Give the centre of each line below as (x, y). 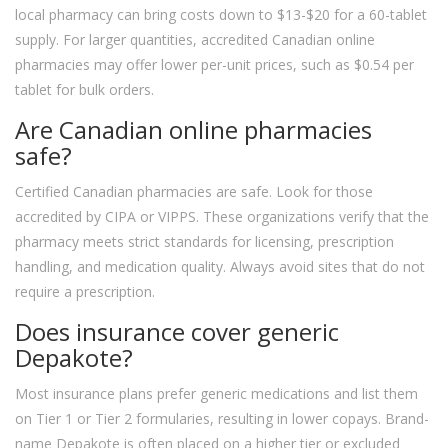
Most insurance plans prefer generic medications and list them (216, 394)
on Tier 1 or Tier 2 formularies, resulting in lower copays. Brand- (222, 419)
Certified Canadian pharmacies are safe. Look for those (194, 192)
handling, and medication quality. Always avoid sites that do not (220, 267)
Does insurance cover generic (177, 332)
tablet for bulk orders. (84, 90)
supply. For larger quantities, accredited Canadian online (195, 40)
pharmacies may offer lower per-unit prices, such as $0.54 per (214, 65)
